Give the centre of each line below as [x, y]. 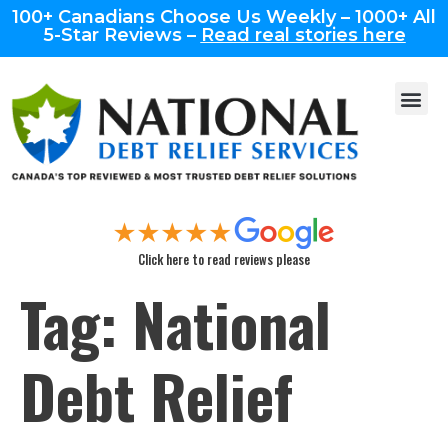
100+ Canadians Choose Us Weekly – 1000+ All [224, 17]
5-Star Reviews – [121, 35]
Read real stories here [303, 35]
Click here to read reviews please [224, 259]
